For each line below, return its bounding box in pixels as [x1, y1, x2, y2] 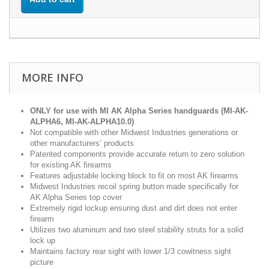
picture [30, 258, 53, 267]
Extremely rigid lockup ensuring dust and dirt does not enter [30, 204, 237, 213]
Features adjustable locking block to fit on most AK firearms [30, 171, 238, 180]
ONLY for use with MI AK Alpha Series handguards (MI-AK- [30, 106, 248, 115]
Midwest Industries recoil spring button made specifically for [30, 182, 238, 191]
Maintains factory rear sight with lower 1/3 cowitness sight [30, 247, 231, 256]
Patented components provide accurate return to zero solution [30, 150, 244, 159]
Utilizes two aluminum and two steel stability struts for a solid [30, 225, 243, 234]
